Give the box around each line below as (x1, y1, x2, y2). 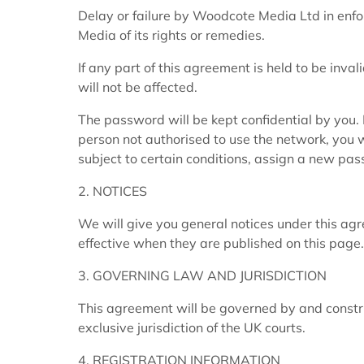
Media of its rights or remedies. (78, 27, 265, 44)
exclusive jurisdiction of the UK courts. (78, 319, 305, 336)
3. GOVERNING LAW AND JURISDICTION (78, 267, 327, 284)
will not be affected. (78, 79, 197, 96)
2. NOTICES (78, 183, 147, 200)
